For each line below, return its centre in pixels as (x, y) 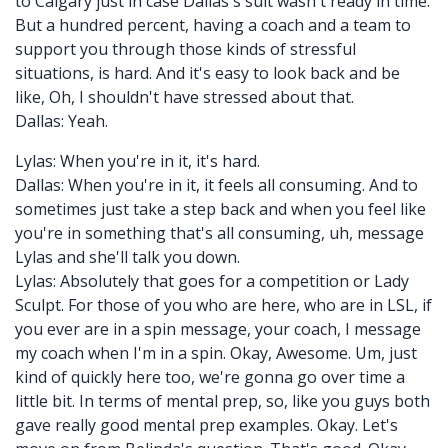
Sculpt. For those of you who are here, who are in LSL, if (223, 305)
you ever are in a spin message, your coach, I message (218, 329)
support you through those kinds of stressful (185, 49)
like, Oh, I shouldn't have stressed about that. (184, 97)
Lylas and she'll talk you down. (127, 257)
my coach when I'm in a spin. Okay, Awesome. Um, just (216, 353)
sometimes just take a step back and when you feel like (220, 209)
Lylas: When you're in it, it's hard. (137, 161)
